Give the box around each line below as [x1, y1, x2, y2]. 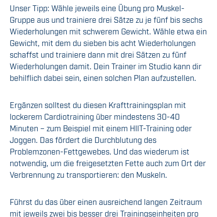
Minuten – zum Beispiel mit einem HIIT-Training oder [10, 123, 192, 133]
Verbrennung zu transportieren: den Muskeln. [10, 170, 167, 180]
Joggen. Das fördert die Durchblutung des [10, 135, 156, 145]
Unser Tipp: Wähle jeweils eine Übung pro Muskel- [10, 3, 185, 13]
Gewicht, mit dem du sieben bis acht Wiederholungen [10, 38, 196, 48]
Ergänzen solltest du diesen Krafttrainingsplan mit [10, 100, 186, 110]
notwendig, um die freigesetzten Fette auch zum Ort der [10, 158, 206, 168]
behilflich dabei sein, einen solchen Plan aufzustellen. [10, 73, 196, 83]
